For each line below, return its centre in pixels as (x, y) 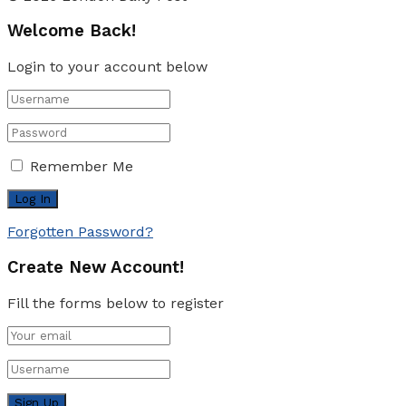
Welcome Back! (72, 31)
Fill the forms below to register (116, 303)
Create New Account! (96, 267)
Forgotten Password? (80, 232)
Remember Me (82, 167)
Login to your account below (107, 67)
